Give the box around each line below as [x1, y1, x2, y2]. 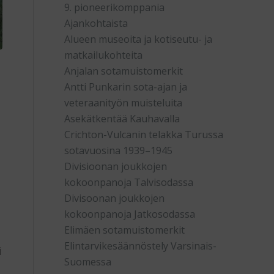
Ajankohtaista [64, 17, 128, 30]
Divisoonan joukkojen [64, 191, 165, 205]
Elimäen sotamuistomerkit [64, 223, 185, 237]
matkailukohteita [64, 48, 143, 62]
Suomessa [64, 255, 112, 268]
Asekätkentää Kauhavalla [64, 112, 180, 125]
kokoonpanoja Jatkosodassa [64, 207, 196, 221]
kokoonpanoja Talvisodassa [64, 176, 194, 189]
